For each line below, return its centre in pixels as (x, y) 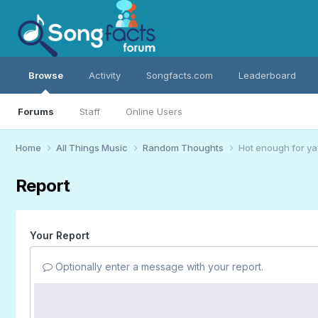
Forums (35, 111)
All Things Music (93, 147)
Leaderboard (267, 75)
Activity (104, 75)
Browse (45, 75)
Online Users (154, 111)
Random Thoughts (184, 147)
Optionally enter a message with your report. (158, 266)
